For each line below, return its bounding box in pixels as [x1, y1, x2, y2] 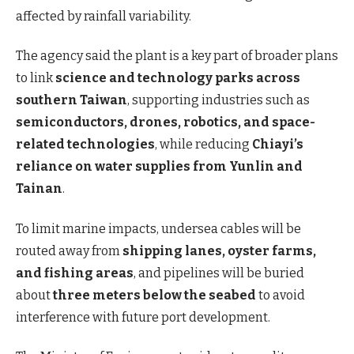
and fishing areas [16, 265, 134, 281]
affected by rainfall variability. [16, 8, 191, 24]
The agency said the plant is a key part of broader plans [16, 48, 338, 64]
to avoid [256, 287, 305, 303]
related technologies [16, 137, 155, 153]
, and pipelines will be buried [134, 265, 304, 281]
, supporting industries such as [127, 92, 310, 108]
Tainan [16, 181, 62, 197]
